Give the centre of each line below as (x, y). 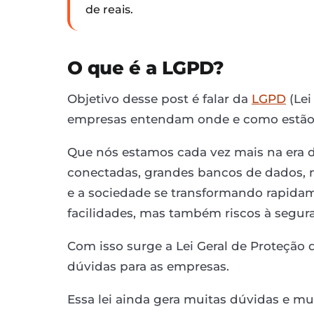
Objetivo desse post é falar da (159, 98)
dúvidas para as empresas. (148, 266)
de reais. (109, 9)
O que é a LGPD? (146, 68)
